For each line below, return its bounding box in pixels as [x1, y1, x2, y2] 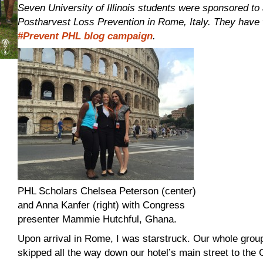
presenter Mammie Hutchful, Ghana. [18, 214, 177, 225]
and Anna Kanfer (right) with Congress [18, 200, 186, 211]
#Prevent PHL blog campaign [18, 30, 153, 42]
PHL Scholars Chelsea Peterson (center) [18, 186, 197, 197]
